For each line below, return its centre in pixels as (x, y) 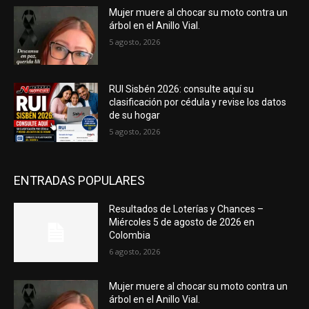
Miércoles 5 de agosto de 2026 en (182, 222)
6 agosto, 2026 (135, 251)
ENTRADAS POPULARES (79, 180)
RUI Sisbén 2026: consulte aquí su (182, 89)
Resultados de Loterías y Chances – (187, 209)
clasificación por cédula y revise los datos (198, 102)
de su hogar (135, 116)
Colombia (130, 235)
